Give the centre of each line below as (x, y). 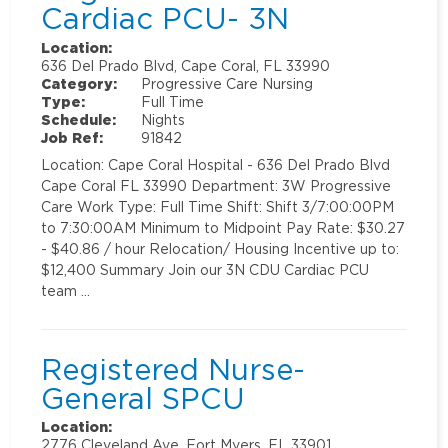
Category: (79, 83)
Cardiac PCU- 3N (165, 18)
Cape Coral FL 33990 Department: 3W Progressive (216, 185)
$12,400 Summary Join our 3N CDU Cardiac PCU (205, 269)
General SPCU (143, 398)
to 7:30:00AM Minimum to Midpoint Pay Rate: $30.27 (223, 227)
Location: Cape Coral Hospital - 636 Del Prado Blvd (216, 164)
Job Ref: (72, 137)
